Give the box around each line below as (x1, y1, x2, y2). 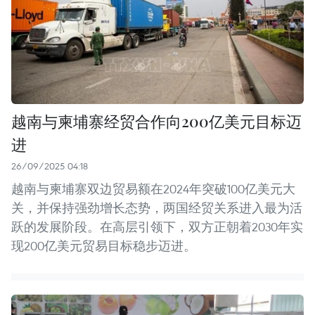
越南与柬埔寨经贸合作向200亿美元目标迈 (11, 110, 302, 131)
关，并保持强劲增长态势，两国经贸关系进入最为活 (11, 199, 302, 216)
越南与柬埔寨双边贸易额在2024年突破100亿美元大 (11, 180, 295, 197)
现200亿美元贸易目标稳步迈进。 (11, 237, 196, 254)
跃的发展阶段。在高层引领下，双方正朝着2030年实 (11, 218, 303, 235)
